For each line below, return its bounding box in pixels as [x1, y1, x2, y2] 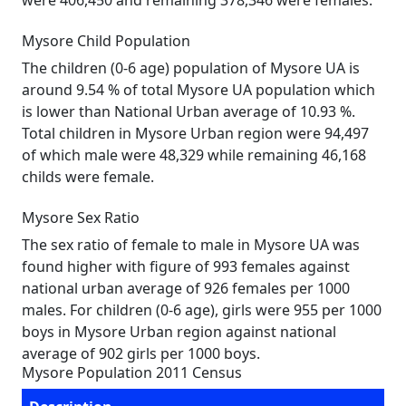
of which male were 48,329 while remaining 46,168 [22, 145, 366, 165]
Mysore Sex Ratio [22, 208, 140, 227]
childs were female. [22, 167, 154, 187]
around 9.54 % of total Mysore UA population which [22, 80, 375, 100]
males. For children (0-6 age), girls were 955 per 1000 [22, 300, 382, 320]
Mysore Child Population [22, 31, 190, 51]
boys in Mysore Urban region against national [22, 322, 336, 342]
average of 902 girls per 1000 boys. [22, 343, 260, 363]
